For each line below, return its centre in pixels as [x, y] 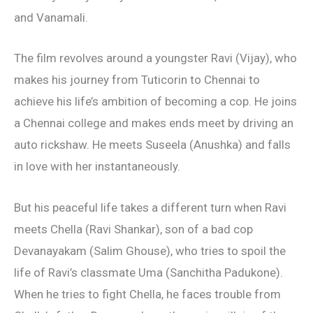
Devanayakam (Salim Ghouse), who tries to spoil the [150, 250]
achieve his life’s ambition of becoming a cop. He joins [155, 102]
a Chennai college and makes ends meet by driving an [154, 123]
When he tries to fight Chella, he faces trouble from [147, 294]
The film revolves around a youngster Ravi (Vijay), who [155, 58]
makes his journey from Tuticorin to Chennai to [137, 80]
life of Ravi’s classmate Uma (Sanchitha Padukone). [148, 272]
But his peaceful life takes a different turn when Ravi [150, 207]
